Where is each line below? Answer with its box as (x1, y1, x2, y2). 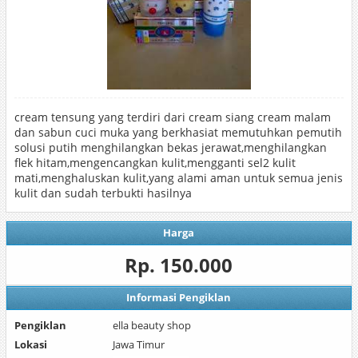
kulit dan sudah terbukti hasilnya (14, 185, 192, 201)
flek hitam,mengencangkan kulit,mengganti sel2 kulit (14, 155, 296, 170)
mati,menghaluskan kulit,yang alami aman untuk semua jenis (14, 170, 343, 185)
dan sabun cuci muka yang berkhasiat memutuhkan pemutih (14, 125, 342, 140)
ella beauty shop (113, 318, 192, 332)
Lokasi (14, 337, 47, 352)
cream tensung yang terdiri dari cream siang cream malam (14, 109, 331, 125)
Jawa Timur (113, 337, 165, 352)
